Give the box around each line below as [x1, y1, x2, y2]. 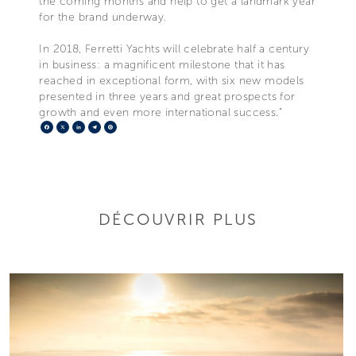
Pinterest [117, 118, 166, 134]
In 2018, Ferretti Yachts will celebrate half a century [39, 41, 309, 56]
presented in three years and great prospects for [39, 89, 296, 103]
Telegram [101, 118, 154, 134]
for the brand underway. [39, 10, 167, 24]
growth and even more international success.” [39, 105, 282, 119]
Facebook [53, 118, 110, 134]
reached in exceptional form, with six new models [39, 73, 304, 87]
